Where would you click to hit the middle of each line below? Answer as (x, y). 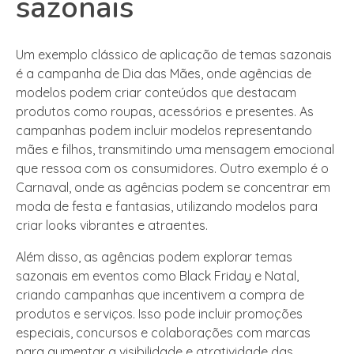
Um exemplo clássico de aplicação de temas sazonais (174, 55)
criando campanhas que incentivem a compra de (160, 295)
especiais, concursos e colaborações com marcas (163, 333)
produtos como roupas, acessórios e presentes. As (165, 112)
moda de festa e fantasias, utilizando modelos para (167, 207)
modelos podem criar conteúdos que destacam (156, 93)
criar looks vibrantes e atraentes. (112, 226)
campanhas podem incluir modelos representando (164, 131)
